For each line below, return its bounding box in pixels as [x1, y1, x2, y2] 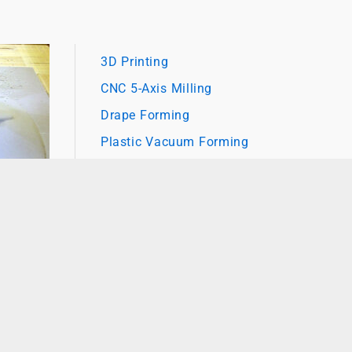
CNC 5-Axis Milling [101, 80, 212, 96]
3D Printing [101, 53, 169, 69]
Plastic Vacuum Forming [101, 134, 249, 149]
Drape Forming [101, 107, 190, 123]
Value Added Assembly [101, 160, 239, 176]
